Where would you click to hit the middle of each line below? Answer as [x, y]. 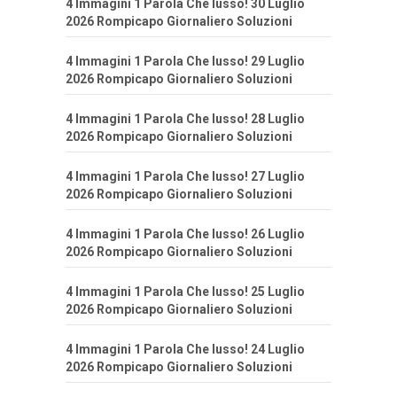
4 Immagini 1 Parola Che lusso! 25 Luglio [185, 292]
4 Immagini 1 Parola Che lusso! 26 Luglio [185, 234]
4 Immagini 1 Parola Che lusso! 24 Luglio [185, 350]
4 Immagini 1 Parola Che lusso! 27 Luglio [185, 177]
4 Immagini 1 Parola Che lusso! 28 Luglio [185, 119]
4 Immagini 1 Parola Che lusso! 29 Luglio [185, 62]
